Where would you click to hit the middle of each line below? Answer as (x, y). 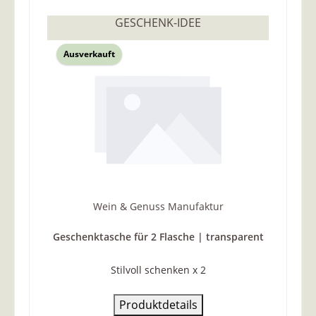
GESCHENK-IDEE (158, 23)
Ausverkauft (89, 54)
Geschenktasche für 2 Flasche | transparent (158, 236)
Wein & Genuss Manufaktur (158, 206)
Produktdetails (158, 304)
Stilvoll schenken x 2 (158, 269)
